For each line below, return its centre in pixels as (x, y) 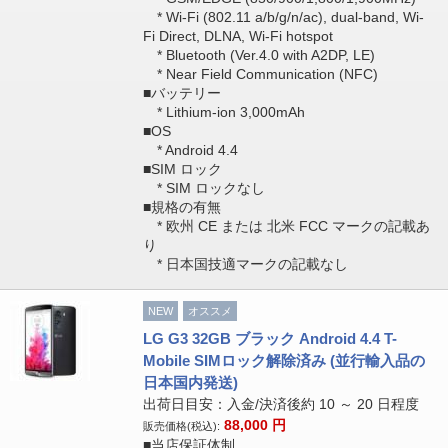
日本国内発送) (190, 382)
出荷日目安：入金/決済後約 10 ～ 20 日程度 (280, 404)
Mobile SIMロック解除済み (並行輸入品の (283, 360)
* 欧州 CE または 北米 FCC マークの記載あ (286, 226)
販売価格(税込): (181, 426)
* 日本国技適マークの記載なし (245, 264)
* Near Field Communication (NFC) (260, 74)
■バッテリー (181, 93)
